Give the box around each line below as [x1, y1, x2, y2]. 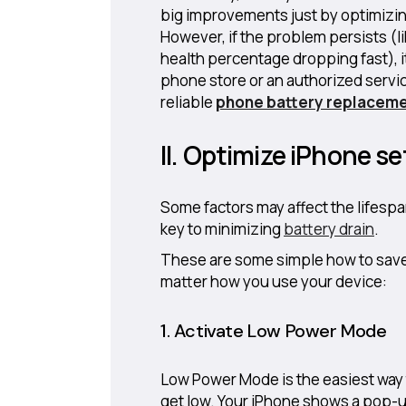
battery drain [284, 218, 374, 239]
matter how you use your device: [160, 271, 387, 292]
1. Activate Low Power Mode [160, 319, 387, 343]
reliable [160, 92, 216, 112]
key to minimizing [160, 218, 284, 239]
